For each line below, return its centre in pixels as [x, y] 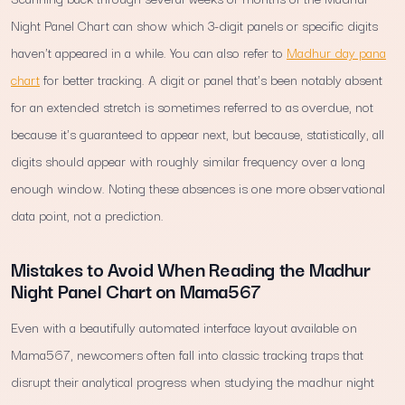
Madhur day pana [336, 52]
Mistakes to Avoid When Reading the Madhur [191, 268]
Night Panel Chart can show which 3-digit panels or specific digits [194, 24]
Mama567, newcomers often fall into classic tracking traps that [187, 353]
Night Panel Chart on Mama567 [136, 290]
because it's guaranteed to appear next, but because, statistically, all [198, 133]
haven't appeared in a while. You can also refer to [149, 52]
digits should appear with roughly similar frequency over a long [188, 160]
